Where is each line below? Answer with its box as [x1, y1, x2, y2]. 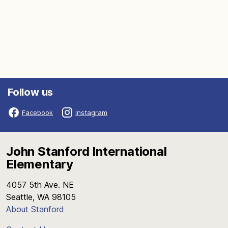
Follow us [8, 86, 53, 98]
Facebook [22, 108, 53, 117]
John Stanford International [6, 144, 167, 159]
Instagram [75, 108, 107, 117]
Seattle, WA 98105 [6, 192, 76, 202]
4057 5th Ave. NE [6, 180, 74, 190]
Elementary [6, 157, 74, 172]
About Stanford [6, 204, 64, 214]
